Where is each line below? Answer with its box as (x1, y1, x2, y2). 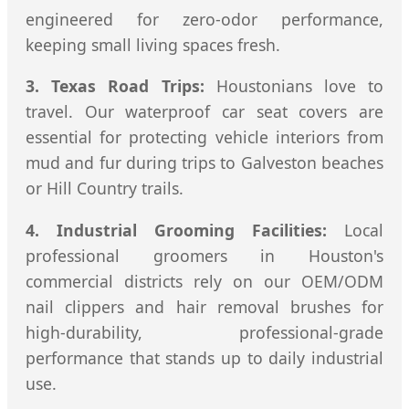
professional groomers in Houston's (26, 244, 383, 267)
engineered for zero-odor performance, (26, 7, 383, 30)
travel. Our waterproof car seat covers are (26, 100, 383, 123)
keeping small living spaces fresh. (26, 33, 280, 56)
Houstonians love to (204, 75, 383, 98)
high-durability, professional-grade (26, 320, 383, 343)
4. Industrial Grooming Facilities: (26, 218, 327, 241)
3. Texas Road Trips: (26, 75, 204, 98)
